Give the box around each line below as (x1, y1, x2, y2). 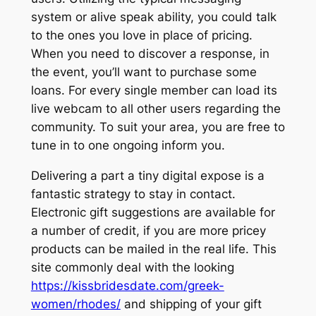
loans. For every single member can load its (30, 83, 277, 98)
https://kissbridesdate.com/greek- (30, 278, 224, 293)
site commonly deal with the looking (30, 260, 234, 274)
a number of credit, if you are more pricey (30, 223, 266, 238)
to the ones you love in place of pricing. (30, 28, 253, 43)
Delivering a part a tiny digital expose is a (30, 168, 265, 183)
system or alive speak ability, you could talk (30, 10, 276, 25)
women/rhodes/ (30, 296, 121, 311)
